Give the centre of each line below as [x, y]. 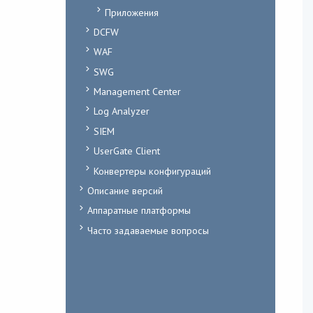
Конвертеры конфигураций [152, 170]
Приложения [131, 12]
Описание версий [125, 190]
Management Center [137, 92]
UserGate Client [126, 151]
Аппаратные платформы [139, 210]
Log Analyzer [121, 111]
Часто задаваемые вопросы [148, 230]
